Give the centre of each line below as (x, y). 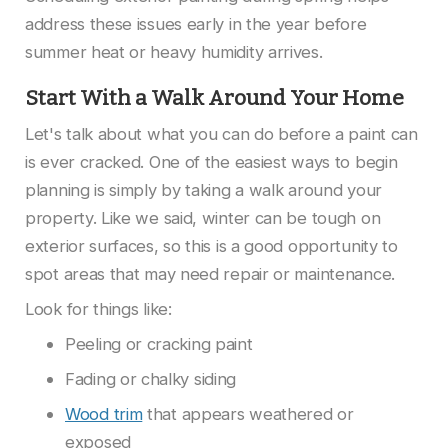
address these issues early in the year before (196, 24)
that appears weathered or (248, 414)
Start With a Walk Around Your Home (214, 98)
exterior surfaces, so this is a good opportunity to (211, 246)
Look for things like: (98, 309)
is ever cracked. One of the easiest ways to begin (211, 162)
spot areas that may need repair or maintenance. (210, 274)
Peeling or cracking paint (159, 344)
